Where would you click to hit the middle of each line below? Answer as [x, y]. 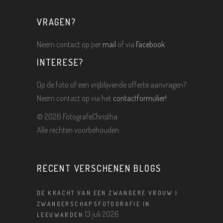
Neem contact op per [70, 45]
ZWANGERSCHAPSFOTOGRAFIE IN [94, 204]
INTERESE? [60, 62]
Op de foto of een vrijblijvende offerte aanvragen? [111, 85]
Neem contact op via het [75, 98]
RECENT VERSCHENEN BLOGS [99, 168]
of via [126, 45]
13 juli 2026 [102, 214]
